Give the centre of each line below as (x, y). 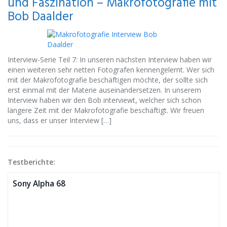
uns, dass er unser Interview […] (60, 120)
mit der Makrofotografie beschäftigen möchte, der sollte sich (108, 80)
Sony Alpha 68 (39, 184)
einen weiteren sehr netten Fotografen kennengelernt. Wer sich (111, 70)
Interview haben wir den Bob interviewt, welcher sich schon (104, 100)
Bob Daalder (41, 17)
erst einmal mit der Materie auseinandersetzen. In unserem (104, 90)
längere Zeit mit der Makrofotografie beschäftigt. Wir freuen (106, 110)
